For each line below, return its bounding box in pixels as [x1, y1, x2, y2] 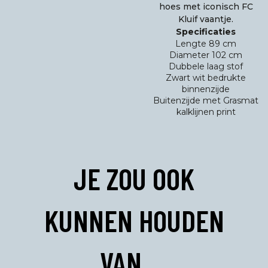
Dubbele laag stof [169, 61, 243, 72]
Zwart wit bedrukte [166, 72, 246, 83]
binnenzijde [182, 84, 230, 95]
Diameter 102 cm [169, 50, 243, 60]
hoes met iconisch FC [159, 1, 253, 12]
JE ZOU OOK [74, 160, 194, 196]
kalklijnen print [176, 106, 236, 117]
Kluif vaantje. [178, 14, 234, 25]
